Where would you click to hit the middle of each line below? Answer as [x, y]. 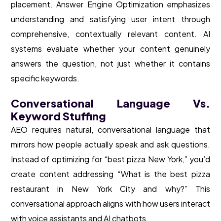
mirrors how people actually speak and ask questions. [110, 145]
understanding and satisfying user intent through [110, 19]
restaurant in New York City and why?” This [110, 189]
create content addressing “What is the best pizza [110, 174]
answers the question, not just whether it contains [110, 64]
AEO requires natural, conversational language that [110, 130]
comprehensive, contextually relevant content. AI [110, 34]
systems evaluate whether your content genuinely [110, 49]
